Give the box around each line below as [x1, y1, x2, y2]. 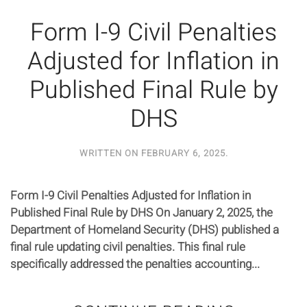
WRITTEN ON [79, 146, 141, 160]
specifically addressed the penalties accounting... [10, 255, 260, 273]
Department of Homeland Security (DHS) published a [10, 221, 279, 238]
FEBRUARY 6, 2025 [140, 146, 225, 160]
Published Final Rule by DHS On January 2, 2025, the [10, 204, 273, 221]
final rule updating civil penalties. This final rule [10, 238, 245, 256]
